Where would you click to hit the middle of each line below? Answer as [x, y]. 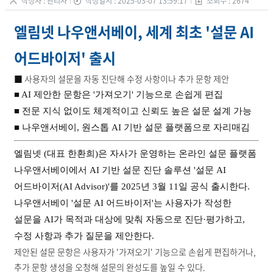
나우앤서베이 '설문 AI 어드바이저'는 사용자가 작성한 [122, 203]
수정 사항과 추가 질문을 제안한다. [84, 236]
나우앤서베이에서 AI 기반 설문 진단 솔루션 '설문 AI [120, 170]
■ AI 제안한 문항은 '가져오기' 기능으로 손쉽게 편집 [118, 94]
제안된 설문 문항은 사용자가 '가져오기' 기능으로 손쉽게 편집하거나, [135, 251]
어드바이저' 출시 [65, 58]
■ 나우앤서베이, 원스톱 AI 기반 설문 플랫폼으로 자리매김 [132, 127]
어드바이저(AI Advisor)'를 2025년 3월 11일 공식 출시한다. [132, 186]
